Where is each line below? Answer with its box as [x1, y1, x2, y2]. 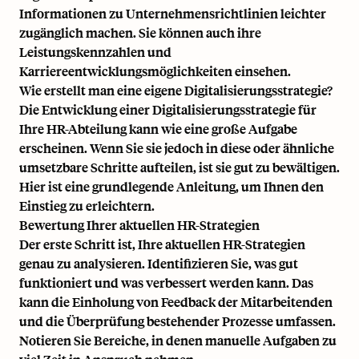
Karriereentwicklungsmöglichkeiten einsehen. [19, 62, 291, 79]
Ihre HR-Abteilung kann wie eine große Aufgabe [19, 119, 297, 137]
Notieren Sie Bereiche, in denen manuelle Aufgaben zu [19, 331, 337, 349]
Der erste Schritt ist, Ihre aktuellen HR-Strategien [19, 235, 305, 252]
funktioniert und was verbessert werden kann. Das [19, 273, 313, 291]
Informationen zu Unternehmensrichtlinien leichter [19, 4, 326, 22]
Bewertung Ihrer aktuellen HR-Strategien [19, 216, 260, 233]
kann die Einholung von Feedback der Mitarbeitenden [19, 292, 333, 310]
